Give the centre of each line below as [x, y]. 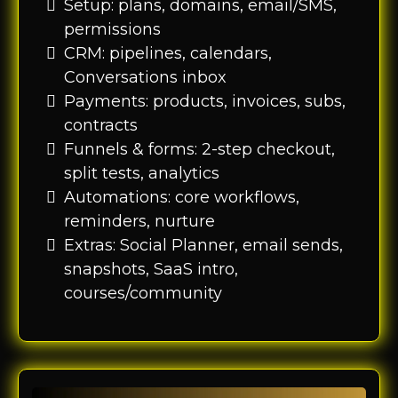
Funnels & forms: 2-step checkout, [199, 150]
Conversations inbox [145, 78]
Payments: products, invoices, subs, [205, 102]
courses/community [143, 294]
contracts [101, 126]
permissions [112, 30]
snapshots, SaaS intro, [151, 270]
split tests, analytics [142, 174]
